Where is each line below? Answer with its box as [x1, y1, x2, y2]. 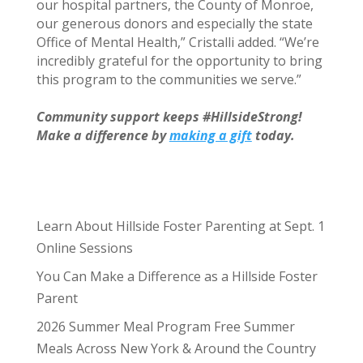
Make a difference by [36, 126, 169, 145]
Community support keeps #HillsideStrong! [36, 108, 302, 126]
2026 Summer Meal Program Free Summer [36, 318, 295, 336]
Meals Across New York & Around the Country [36, 340, 316, 358]
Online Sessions [36, 239, 133, 258]
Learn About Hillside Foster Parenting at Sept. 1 [36, 217, 325, 236]
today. [251, 126, 295, 145]
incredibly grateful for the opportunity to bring [36, 52, 322, 70]
